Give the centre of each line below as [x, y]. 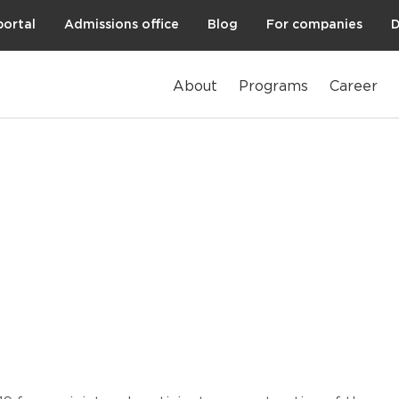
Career [354, 86]
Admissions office [122, 25]
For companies [314, 25]
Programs [273, 86]
